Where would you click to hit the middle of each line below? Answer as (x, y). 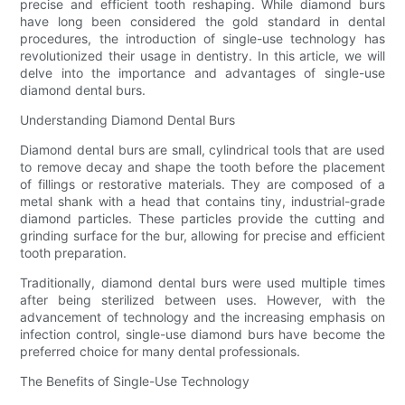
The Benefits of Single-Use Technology (135, 381)
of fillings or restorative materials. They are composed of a (202, 184)
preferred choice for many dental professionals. (160, 351)
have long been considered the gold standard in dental (202, 21)
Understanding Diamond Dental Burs (128, 119)
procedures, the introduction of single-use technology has (202, 38)
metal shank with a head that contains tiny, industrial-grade (202, 201)
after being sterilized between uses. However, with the (202, 299)
